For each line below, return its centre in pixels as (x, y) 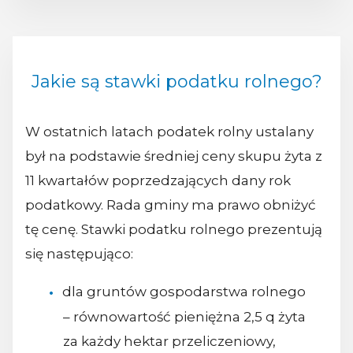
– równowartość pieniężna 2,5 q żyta (184, 316)
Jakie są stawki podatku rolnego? (176, 81)
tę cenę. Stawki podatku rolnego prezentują (174, 229)
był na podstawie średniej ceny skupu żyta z (174, 156)
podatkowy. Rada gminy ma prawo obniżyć (171, 204)
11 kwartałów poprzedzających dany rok (158, 180)
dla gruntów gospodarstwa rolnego (184, 291)
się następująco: (79, 253)
